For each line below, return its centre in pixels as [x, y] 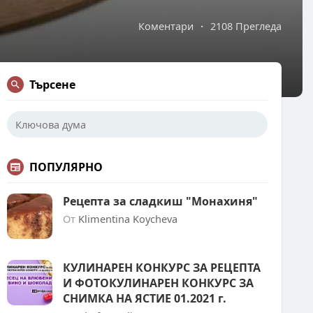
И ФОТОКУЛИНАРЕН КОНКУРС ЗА [158, 283]
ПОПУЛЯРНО [66, 167]
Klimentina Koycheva [128, 219]
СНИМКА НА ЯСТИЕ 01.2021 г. [145, 298]
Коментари [166, 26]
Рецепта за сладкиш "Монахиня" [160, 201]
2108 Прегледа [246, 26]
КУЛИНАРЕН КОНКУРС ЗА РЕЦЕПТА [162, 268]
